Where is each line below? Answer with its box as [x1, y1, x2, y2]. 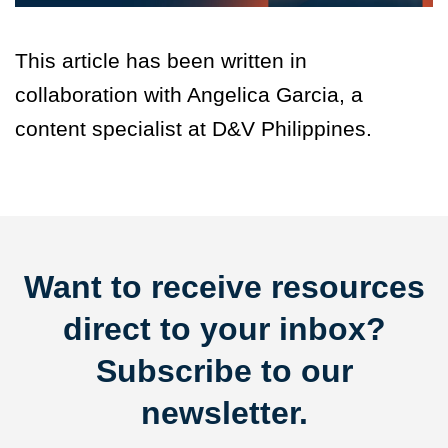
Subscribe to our [95, 353, 353, 390]
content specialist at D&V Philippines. [15, 117, 384, 141]
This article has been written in [15, 49, 307, 73]
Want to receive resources [23, 269, 425, 306]
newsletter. [140, 395, 308, 432]
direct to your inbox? [62, 311, 386, 348]
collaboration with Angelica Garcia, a [15, 83, 363, 107]
